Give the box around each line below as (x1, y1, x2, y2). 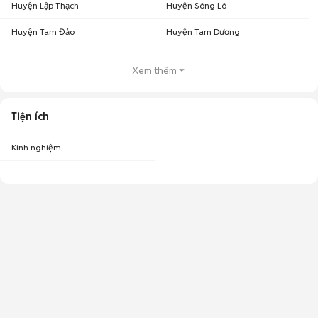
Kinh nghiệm (11, 142, 61, 153)
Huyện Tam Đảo (11, 26, 75, 37)
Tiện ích (11, 110, 49, 123)
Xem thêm (131, 64, 177, 77)
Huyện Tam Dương (166, 26, 240, 37)
